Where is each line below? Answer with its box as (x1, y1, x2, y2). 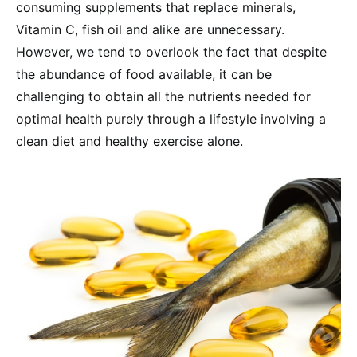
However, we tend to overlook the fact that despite (16, 44, 327, 60)
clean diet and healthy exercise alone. (16, 133, 243, 149)
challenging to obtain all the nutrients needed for (16, 88, 311, 104)
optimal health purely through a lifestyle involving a (16, 111, 326, 127)
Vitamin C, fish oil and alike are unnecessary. (16, 22, 284, 37)
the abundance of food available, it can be (16, 66, 272, 82)
